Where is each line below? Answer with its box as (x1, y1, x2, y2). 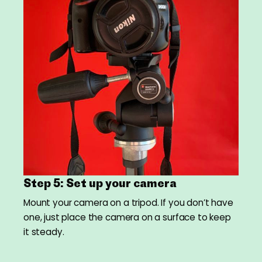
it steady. (23, 226, 64, 239)
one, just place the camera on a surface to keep (23, 211, 231, 224)
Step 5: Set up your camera (23, 176, 177, 191)
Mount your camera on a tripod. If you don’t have (23, 196, 233, 209)
